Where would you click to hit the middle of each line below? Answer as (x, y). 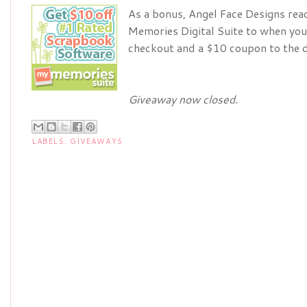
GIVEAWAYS (96, 141)
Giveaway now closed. (183, 99)
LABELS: (51, 141)
